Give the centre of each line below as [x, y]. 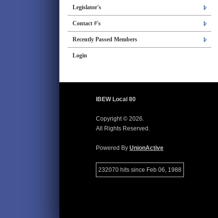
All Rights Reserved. [123, 128]
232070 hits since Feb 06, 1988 [140, 170]
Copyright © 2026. [120, 119]
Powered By [113, 148]
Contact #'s [87, 23]
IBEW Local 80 [116, 99]
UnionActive [146, 148]
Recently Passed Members [105, 39]
